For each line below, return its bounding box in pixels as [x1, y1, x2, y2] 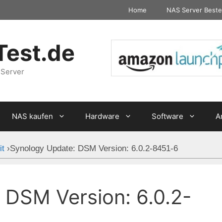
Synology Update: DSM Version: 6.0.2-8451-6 [10, 144, 178, 154]
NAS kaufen [11, 111, 53, 121]
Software [151, 111, 183, 121]
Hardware [85, 111, 119, 121]
